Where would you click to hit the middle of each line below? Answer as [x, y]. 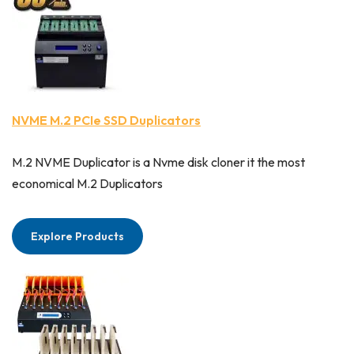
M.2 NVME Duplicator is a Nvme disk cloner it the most [158, 162]
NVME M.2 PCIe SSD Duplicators [106, 121]
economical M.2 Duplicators [87, 184]
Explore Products [77, 237]
